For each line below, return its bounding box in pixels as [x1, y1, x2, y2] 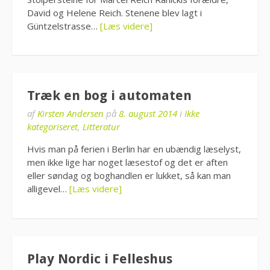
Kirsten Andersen [37, 107, 104, 119]
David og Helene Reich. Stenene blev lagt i [27, 6, 202, 19]
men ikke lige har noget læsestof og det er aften [27, 156, 228, 168]
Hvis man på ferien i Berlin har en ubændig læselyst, [27, 143, 241, 155]
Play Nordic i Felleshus [27, 251, 172, 266]
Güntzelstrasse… [27, 19, 100, 32]
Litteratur [83, 121, 120, 133]
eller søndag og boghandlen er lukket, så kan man [27, 169, 231, 181]
